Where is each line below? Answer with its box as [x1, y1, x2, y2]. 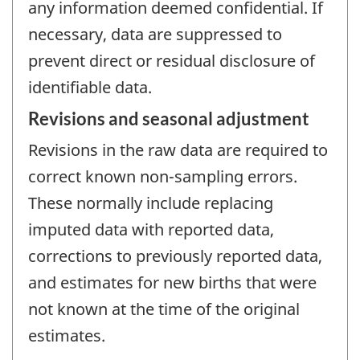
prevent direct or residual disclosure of [28, 49, 315, 72]
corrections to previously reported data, [28, 245, 322, 268]
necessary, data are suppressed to [28, 22, 282, 45]
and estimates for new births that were [28, 272, 317, 294]
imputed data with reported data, [28, 219, 274, 241]
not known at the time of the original [28, 298, 300, 321]
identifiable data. [28, 76, 152, 98]
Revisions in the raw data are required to [28, 139, 328, 162]
